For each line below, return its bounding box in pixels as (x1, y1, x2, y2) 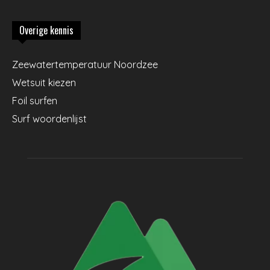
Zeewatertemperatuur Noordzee (12, 58, 158, 71)
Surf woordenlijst (12, 113, 87, 125)
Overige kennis (19, 23, 74, 37)
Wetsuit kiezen (12, 77, 76, 89)
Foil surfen (12, 95, 57, 107)
